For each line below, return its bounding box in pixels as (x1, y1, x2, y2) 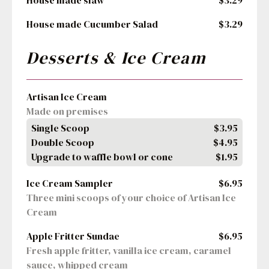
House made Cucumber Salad (26, 17, 158, 31)
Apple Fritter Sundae (26, 229, 119, 243)
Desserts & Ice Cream (26, 46, 206, 70)
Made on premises (26, 104, 108, 118)
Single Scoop (31, 121, 89, 135)
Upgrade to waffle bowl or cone (31, 150, 173, 164)
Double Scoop (31, 136, 94, 150)
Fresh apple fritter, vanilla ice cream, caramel (26, 244, 231, 258)
